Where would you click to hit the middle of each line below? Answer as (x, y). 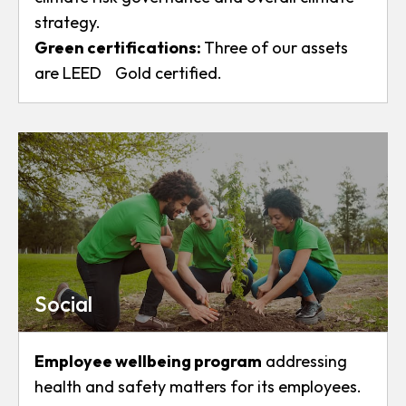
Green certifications (116, 48)
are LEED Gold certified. (128, 73)
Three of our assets (276, 48)
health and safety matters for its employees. (198, 387)
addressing (304, 361)
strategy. (68, 22)
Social (63, 304)
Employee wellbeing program (148, 361)
